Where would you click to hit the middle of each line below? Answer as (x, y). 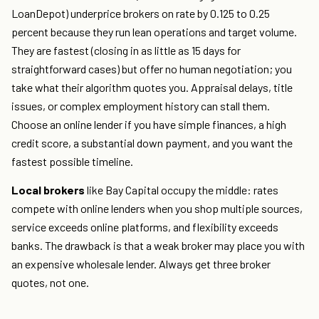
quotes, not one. (50, 283)
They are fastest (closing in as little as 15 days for (126, 51)
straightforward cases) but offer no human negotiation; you (152, 69)
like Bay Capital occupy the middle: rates (182, 190)
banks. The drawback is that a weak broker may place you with (158, 246)
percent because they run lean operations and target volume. (154, 32)
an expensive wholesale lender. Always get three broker (141, 264)
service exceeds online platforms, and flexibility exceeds (145, 227)
